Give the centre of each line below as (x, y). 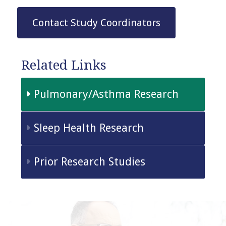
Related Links (64, 65)
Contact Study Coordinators (97, 23)
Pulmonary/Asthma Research (106, 94)
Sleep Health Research (89, 128)
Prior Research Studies (89, 161)
